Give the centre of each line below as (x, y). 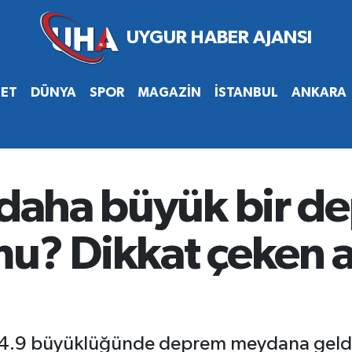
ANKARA (319, 92)
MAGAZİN (169, 92)
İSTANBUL (246, 92)
